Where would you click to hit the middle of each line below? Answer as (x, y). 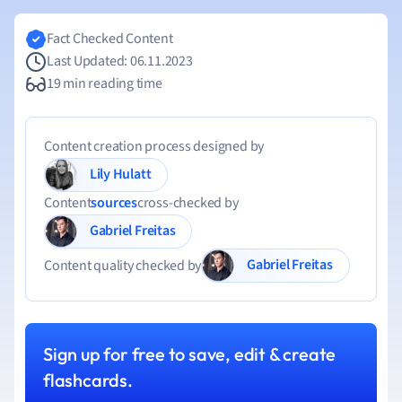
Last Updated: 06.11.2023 (120, 61)
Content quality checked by (123, 265)
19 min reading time (105, 83)
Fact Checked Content (110, 39)
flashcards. (88, 380)
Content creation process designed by (154, 146)
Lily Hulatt (132, 174)
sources (114, 203)
